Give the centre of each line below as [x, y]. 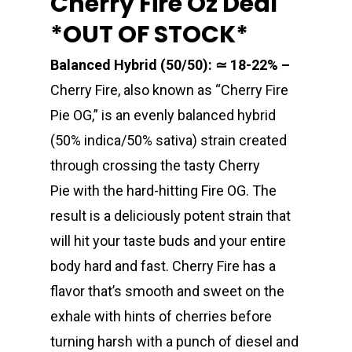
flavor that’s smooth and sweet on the [167, 291]
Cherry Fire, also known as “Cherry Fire [169, 90]
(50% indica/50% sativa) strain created [169, 140]
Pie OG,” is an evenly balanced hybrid [163, 115]
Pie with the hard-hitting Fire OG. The [163, 190]
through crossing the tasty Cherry [155, 165]
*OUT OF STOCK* [149, 34]
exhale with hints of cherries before [161, 316]
